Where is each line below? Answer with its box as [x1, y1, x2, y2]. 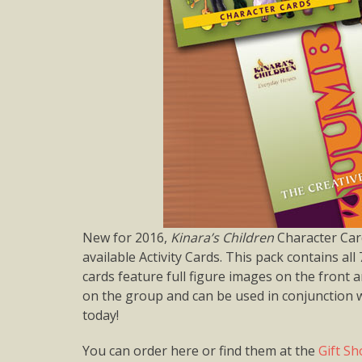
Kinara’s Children [170, 229, 274, 246]
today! [82, 306, 119, 324]
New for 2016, [82, 229, 170, 246]
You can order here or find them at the [82, 342, 318, 360]
